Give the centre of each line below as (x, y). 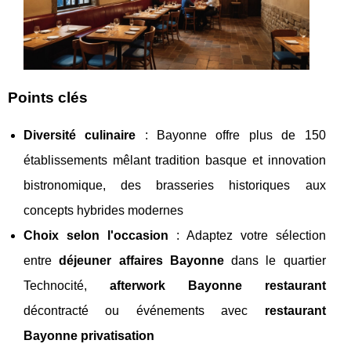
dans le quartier (275, 261)
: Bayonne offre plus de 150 (231, 136)
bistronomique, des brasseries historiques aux (175, 186)
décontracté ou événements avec (144, 311)
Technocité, (67, 286)
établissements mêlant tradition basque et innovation (175, 161)
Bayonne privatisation (89, 336)
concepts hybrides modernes (103, 211)
